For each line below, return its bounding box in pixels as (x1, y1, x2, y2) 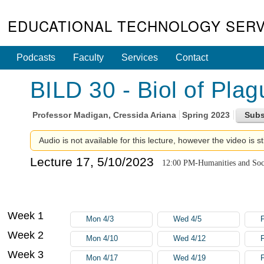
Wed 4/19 (173, 253, 206, 262)
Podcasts (16, 52, 56, 62)
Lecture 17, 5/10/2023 (29, 154, 154, 169)
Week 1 (8, 209, 44, 222)
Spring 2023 (182, 110, 230, 120)
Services (121, 52, 159, 62)
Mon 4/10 (86, 234, 118, 243)
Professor (32, 110, 74, 120)
